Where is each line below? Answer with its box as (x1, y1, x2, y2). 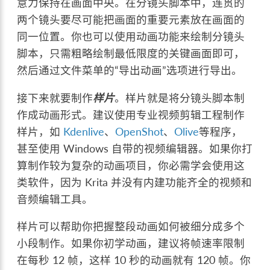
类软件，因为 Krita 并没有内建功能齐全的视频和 (17, 175, 253, 189)
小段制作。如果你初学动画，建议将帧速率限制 (17, 237, 245, 250)
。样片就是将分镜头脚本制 (115, 91, 245, 104)
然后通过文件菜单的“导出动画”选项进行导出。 (17, 64, 243, 77)
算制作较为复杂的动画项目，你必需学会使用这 (17, 159, 245, 172)
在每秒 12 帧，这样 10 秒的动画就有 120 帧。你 (17, 254, 251, 267)
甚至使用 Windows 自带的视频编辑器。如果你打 (17, 142, 253, 155)
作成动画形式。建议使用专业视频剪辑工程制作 (17, 108, 245, 121)
